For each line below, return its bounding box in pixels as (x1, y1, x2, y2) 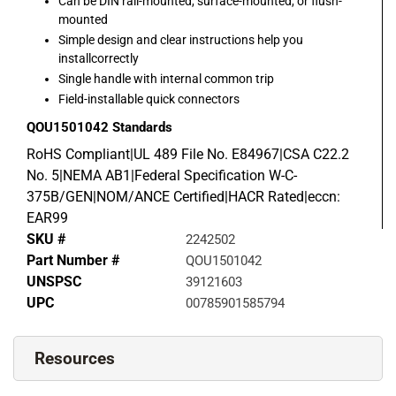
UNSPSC (27, 273, 81, 291)
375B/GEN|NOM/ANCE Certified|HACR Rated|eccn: (27, 188, 340, 206)
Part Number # (27, 252, 119, 270)
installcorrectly (58, 51, 139, 66)
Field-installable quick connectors (58, 92, 240, 107)
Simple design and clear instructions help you (58, 33, 303, 48)
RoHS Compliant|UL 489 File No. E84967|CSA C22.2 (27, 146, 349, 164)
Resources (34, 348, 115, 369)
